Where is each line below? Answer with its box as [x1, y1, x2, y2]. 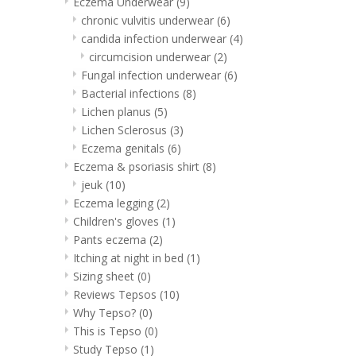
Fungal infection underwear [81, 67, 224, 83]
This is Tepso [73, 323, 145, 339]
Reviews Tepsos [73, 286, 160, 302]
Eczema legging [73, 195, 157, 211]
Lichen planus [81, 103, 154, 119]
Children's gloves [73, 213, 162, 229]
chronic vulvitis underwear [81, 12, 217, 28]
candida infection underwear [81, 30, 230, 46]
